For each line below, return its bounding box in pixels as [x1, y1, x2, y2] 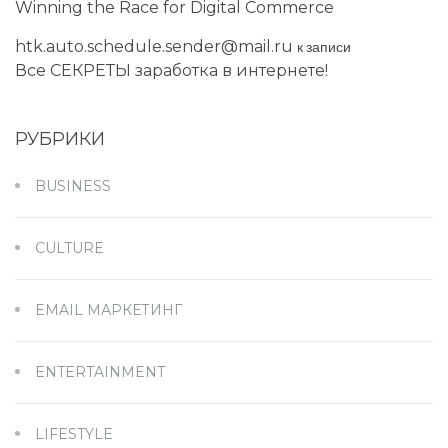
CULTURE [35, 238, 104, 257]
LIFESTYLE [35, 424, 113, 443]
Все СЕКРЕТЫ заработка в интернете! [15, 60, 328, 80]
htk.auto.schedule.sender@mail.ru [15, 36, 293, 56]
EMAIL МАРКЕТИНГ [35, 300, 182, 319]
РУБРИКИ [15, 127, 105, 150]
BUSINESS [35, 176, 111, 195]
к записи [294, 37, 351, 55]
